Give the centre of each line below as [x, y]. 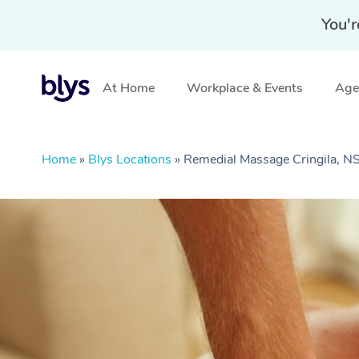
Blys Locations [130, 159]
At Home [129, 88]
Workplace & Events [245, 88]
